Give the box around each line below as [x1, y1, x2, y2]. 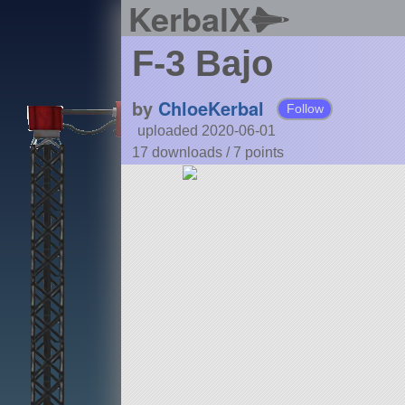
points [244, 145, 284, 161]
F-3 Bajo [131, 43, 273, 84]
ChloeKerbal [157, 95, 264, 122]
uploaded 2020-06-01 [137, 123, 276, 139]
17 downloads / [131, 145, 233, 161]
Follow [286, 101, 324, 117]
